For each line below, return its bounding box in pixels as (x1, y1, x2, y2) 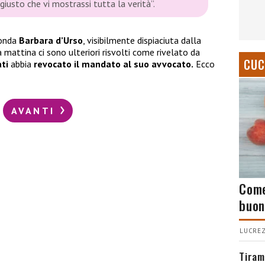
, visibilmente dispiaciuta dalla (83, 34, 201, 47)
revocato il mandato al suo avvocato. (34, 58, 193, 70)
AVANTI (11, 104, 59, 117)
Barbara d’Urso (19, 34, 83, 47)
